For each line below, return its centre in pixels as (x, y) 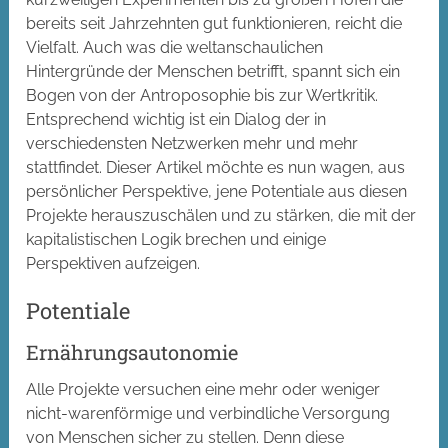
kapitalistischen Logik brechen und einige (176, 240)
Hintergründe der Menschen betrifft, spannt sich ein (213, 72)
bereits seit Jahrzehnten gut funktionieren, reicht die (214, 24)
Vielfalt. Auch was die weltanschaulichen (175, 48)
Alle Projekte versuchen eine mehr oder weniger (203, 390)
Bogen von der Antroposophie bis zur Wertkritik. (202, 96)
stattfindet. (64, 168)
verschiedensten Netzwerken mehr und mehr (192, 144)
